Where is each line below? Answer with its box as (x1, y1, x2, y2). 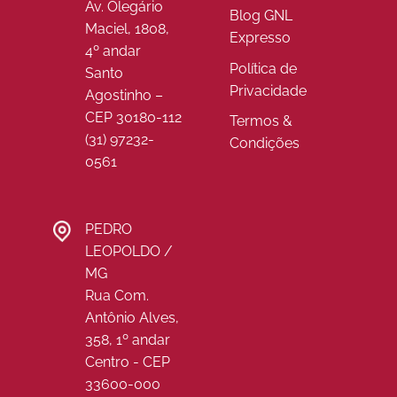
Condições (229, 135, 300, 152)
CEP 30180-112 (84, 109, 182, 127)
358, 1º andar (84, 331, 170, 349)
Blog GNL (229, 7, 292, 25)
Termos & (229, 113, 292, 130)
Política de (229, 59, 297, 77)
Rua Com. (84, 287, 149, 305)
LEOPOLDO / (84, 243, 173, 261)
